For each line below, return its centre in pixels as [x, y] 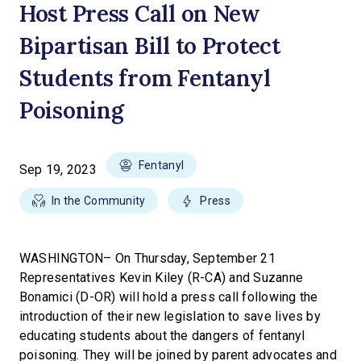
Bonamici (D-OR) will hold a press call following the [169, 297]
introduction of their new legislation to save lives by [170, 316]
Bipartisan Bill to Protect [150, 46]
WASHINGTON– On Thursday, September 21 [147, 258]
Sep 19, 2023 [58, 170]
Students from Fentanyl [145, 78]
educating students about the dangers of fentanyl [162, 336]
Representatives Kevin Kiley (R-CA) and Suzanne [162, 278]
